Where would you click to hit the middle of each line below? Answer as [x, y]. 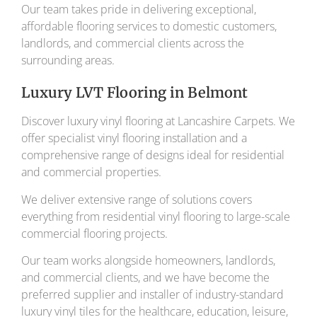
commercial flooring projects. [94, 233]
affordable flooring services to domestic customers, [149, 26]
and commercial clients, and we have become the [145, 277]
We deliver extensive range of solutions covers [137, 199]
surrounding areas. [68, 60]
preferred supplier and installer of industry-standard [152, 294]
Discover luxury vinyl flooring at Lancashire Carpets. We [158, 121]
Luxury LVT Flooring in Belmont [134, 93]
